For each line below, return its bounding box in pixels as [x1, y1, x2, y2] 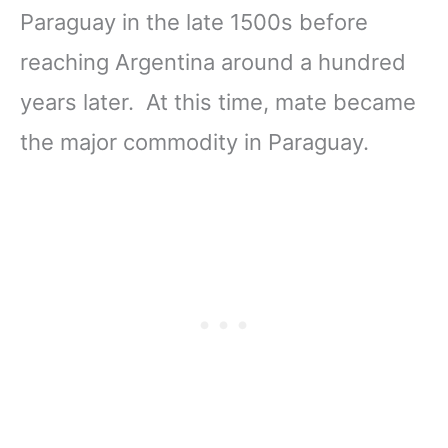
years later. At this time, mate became [20, 88, 416, 115]
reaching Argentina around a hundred [20, 48, 406, 75]
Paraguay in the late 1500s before [20, 8, 368, 35]
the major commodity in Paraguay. [20, 128, 375, 155]
